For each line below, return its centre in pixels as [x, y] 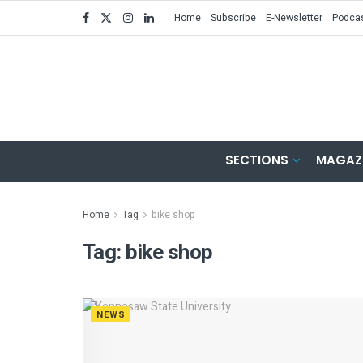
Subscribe [233, 18]
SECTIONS [257, 160]
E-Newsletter [294, 18]
